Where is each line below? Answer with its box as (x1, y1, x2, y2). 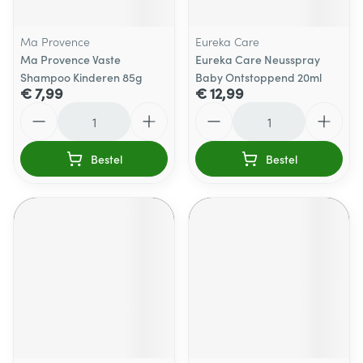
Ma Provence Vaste (20, 51, 121, 67)
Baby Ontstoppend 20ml (195, 69, 322, 85)
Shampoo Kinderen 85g (20, 69, 143, 85)
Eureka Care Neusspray (195, 51, 320, 67)
